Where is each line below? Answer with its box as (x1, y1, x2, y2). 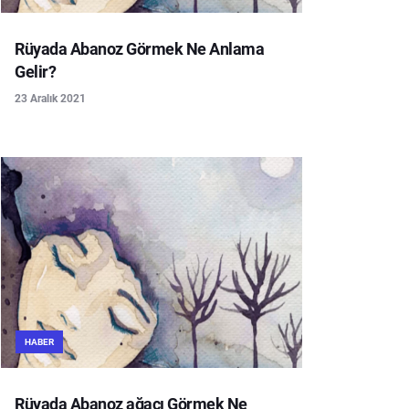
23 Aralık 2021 (15, 91, 86, 105)
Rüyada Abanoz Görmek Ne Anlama (15, 38, 264, 58)
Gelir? (15, 61, 56, 81)
